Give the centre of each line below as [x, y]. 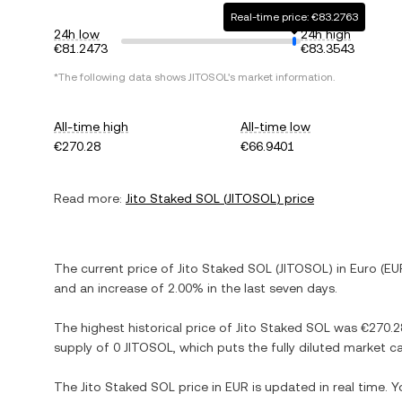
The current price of [116, 268]
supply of [83, 347]
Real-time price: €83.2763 [294, 17]
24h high [326, 34]
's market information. [281, 77]
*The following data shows [121, 77]
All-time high [91, 127]
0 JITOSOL [143, 347]
